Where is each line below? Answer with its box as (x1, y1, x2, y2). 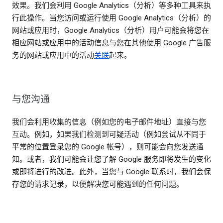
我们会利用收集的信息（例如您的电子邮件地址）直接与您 (12, 117, 206, 127)
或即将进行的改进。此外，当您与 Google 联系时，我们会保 (12, 167, 211, 177)
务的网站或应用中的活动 (12, 51, 94, 60)
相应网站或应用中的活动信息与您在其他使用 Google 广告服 (12, 38, 211, 48)
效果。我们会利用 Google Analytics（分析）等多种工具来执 (12, 1, 211, 10)
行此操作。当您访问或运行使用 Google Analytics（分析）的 (12, 13, 211, 23)
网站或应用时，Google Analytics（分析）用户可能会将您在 (12, 26, 209, 35)
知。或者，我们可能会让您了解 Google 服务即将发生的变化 (12, 155, 211, 164)
